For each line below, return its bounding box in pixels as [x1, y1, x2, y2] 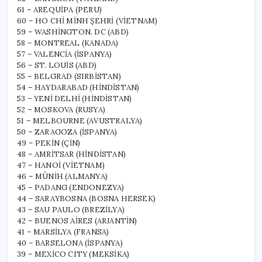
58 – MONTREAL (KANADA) [17, 37, 119, 48]
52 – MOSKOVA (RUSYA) [17, 104, 105, 115]
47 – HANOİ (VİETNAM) [17, 160, 105, 170]
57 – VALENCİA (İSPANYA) [17, 49, 112, 59]
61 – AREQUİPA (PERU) [17, 4, 102, 15]
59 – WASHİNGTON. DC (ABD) [17, 26, 129, 37]
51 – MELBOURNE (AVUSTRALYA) [17, 115, 143, 126]
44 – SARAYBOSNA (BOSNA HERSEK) [17, 193, 156, 204]
